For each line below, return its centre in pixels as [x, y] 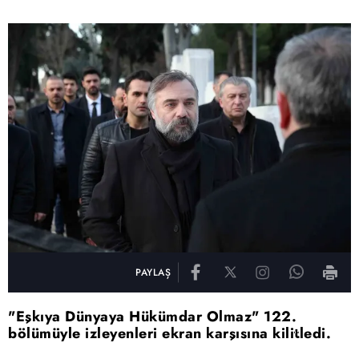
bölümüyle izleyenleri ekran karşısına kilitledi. [169, 333]
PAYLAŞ [153, 272]
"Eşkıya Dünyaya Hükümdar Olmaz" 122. [152, 316]
